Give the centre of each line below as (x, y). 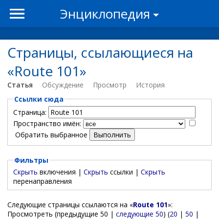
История (150, 85)
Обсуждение (63, 85)
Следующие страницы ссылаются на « (70, 205)
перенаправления (42, 181)
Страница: (30, 112)
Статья (20, 85)
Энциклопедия (105, 14)
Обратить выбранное (51, 134)
